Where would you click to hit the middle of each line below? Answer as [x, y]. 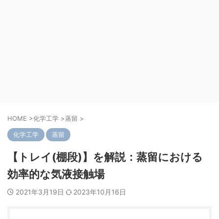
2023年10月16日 [100, 192]
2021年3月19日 [41, 192]
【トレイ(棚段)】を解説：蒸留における [105, 157]
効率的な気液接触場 [56, 174]
